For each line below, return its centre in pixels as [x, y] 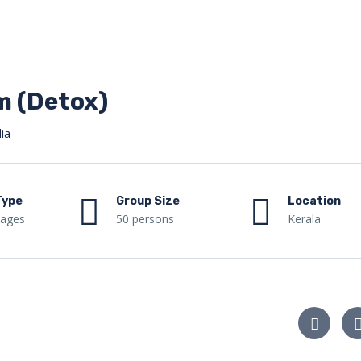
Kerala [305, 218]
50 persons [145, 218]
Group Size [147, 201]
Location [315, 201]
